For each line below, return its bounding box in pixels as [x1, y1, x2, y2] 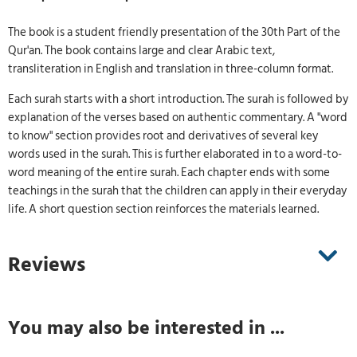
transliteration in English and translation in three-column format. [8, 60, 333, 79]
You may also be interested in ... [8, 313, 284, 344]
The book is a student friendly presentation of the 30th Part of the [8, 23, 340, 42]
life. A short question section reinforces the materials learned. [8, 199, 319, 218]
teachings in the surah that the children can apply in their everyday [8, 181, 347, 200]
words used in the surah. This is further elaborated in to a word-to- [8, 144, 342, 163]
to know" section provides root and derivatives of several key [8, 126, 318, 145]
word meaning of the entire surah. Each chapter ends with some [8, 163, 330, 182]
